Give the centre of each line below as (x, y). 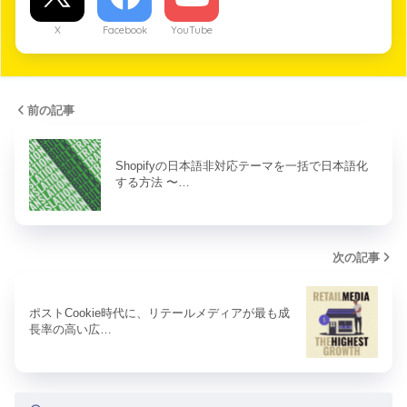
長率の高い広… (70, 330)
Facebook (124, 30)
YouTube (192, 30)
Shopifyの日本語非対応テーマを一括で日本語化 (242, 166)
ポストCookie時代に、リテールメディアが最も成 (159, 313)
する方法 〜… (153, 183)
